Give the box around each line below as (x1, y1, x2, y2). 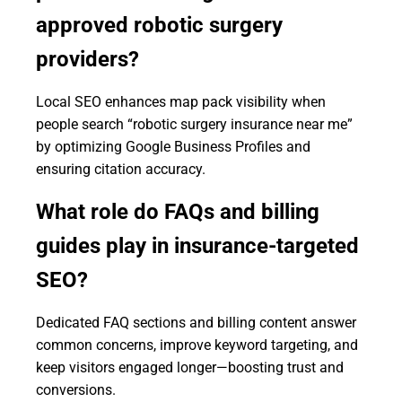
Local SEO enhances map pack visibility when (36, 93, 326, 110)
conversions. (36, 381, 116, 398)
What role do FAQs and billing (36, 199, 319, 224)
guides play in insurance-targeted (36, 233, 359, 258)
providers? (36, 47, 139, 72)
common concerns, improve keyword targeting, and (36, 336, 358, 354)
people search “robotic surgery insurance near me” (36, 116, 353, 133)
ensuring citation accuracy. (36, 161, 205, 178)
